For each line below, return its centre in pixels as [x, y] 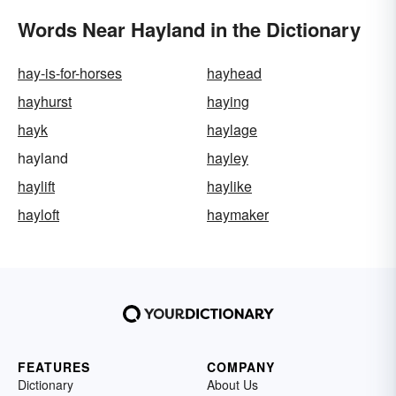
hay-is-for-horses [70, 73]
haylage [232, 130]
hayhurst [45, 102]
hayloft [38, 215]
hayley [228, 158]
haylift [36, 187]
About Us [232, 385]
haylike [229, 187]
